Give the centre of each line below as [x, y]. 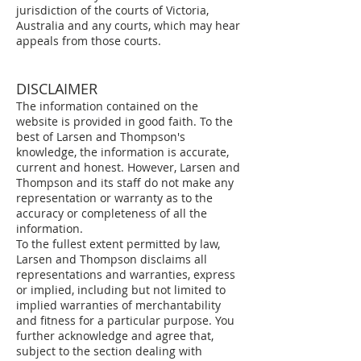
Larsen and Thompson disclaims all [112, 259]
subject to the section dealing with [109, 351]
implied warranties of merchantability [118, 305]
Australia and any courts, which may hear [128, 25]
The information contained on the [107, 106]
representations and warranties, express [126, 274]
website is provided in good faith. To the [124, 121]
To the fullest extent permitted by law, [118, 244]
